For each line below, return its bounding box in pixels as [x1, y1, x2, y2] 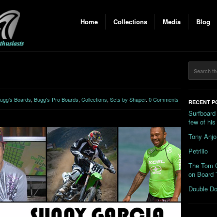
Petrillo [188, 146, 208, 155]
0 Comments [149, 95, 179, 103]
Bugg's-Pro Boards [34, 95, 78, 103]
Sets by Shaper [110, 95, 146, 103]
